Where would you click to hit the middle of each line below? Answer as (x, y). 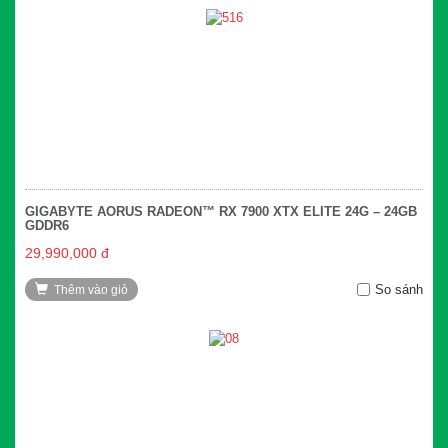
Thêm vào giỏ (91, 289)
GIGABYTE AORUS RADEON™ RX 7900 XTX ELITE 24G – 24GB (221, 211)
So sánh (399, 289)
